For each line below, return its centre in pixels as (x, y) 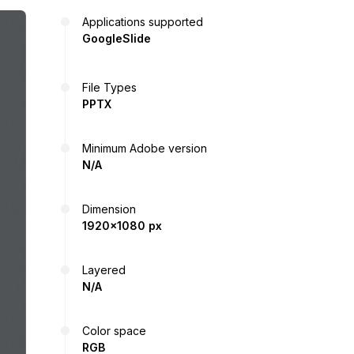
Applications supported (143, 22)
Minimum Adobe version (145, 148)
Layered (104, 270)
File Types (109, 87)
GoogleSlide (117, 38)
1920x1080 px (122, 226)
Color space (114, 331)
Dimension (109, 209)
